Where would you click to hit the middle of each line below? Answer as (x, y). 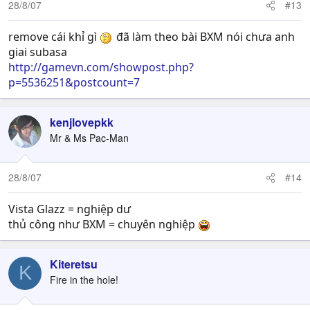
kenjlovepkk (82, 122)
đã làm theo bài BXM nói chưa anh (204, 36)
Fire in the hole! (84, 279)
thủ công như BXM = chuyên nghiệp (103, 224)
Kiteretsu (74, 264)
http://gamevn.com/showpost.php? (101, 67)
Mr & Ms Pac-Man (89, 137)
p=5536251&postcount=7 (74, 82)
